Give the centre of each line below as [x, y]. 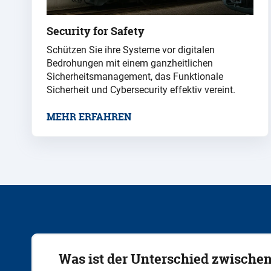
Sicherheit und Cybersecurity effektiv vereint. [141, 90]
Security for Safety [96, 31]
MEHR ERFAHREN [89, 116]
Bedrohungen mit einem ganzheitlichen [130, 63]
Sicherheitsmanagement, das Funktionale [135, 76]
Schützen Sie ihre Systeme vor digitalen [131, 50]
